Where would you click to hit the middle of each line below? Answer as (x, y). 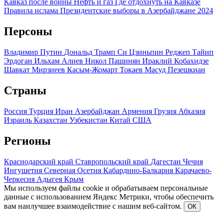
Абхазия (192, 111)
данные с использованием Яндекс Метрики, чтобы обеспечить (109, 197)
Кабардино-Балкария (139, 170)
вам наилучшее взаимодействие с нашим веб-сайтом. (94, 206)
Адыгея (50, 179)
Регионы (27, 141)
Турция (42, 111)
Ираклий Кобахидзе (175, 61)
